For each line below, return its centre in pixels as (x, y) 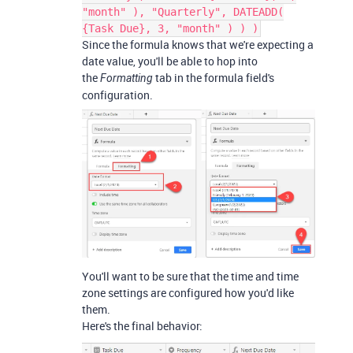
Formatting (126, 78)
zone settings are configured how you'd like (188, 292)
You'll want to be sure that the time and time (190, 276)
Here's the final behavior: (142, 325)
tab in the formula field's (214, 78)
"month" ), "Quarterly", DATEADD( (183, 12)
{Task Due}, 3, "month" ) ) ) (170, 29)
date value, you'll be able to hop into (170, 61)
